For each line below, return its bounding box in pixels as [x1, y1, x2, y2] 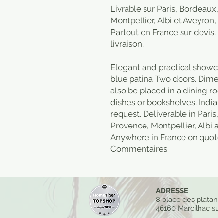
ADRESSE [156, 186, 188, 196]
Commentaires [110, 144, 167, 154]
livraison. [110, 39, 144, 49]
